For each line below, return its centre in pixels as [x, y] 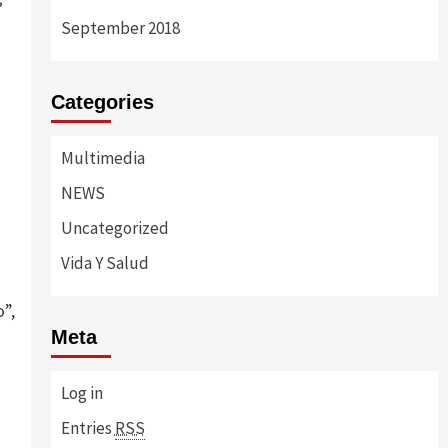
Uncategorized [114, 228]
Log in [81, 393]
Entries [87, 428]
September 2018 [120, 28]
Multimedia [102, 158]
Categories [102, 102]
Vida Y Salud [104, 263]
